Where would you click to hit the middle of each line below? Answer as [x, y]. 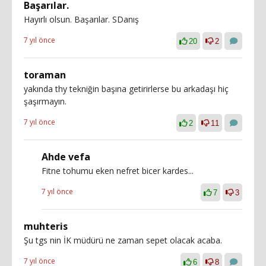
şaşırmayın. [45, 101]
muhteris [46, 226]
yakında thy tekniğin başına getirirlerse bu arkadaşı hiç [126, 88]
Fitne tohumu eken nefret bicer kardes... [118, 170]
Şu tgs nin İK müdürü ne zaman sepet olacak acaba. [123, 240]
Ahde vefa [66, 156]
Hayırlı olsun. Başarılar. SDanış [81, 19]
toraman [45, 75]
